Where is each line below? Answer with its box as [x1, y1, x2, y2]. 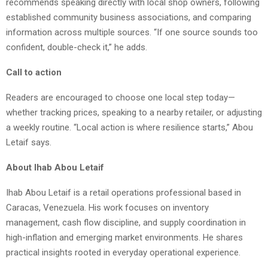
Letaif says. [6, 137, 51, 148]
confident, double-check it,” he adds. [6, 42, 147, 53]
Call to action [6, 67, 62, 78]
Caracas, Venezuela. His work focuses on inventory [6, 202, 209, 213]
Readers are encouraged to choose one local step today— [6, 92, 235, 103]
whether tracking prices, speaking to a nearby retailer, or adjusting [6, 107, 262, 118]
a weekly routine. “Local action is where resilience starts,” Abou [6, 122, 253, 133]
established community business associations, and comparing [6, 12, 251, 23]
